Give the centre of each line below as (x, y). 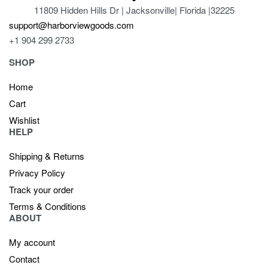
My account (32, 242)
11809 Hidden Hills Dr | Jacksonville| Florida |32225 (134, 10)
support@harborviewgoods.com (71, 25)
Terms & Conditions (48, 206)
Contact (24, 259)
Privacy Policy (37, 173)
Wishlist (24, 120)
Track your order (41, 190)
